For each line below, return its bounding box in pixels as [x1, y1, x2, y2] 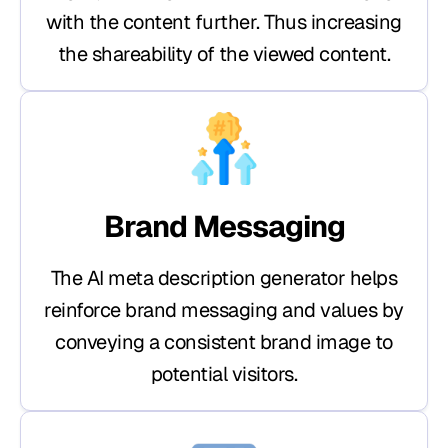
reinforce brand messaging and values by [44, 296, 404, 323]
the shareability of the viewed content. [57, 40, 391, 67]
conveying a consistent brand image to [55, 328, 393, 355]
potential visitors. [150, 360, 298, 387]
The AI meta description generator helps [50, 264, 398, 291]
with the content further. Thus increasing [46, 8, 402, 35]
